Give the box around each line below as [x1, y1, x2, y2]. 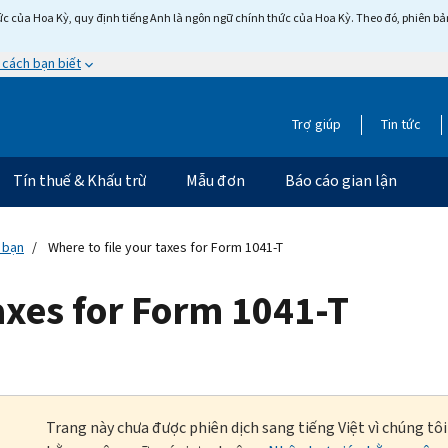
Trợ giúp [292, 114, 341, 134]
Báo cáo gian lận [285, 169, 397, 191]
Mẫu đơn [186, 169, 245, 191]
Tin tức [381, 114, 421, 134]
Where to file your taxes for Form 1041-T [45, 237, 283, 257]
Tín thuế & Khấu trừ [13, 169, 146, 191]
